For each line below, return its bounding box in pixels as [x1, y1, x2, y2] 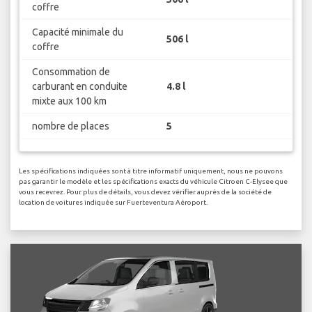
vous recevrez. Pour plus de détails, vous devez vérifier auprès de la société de [19, 188, 272, 196]
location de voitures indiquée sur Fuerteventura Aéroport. [19, 198, 208, 207]
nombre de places [31, 120, 109, 132]
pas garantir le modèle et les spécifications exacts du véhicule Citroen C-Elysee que [19, 178, 288, 186]
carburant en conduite [31, 80, 127, 92]
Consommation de [31, 65, 110, 77]
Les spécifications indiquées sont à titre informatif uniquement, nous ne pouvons [19, 167, 283, 175]
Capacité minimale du [31, 26, 123, 38]
